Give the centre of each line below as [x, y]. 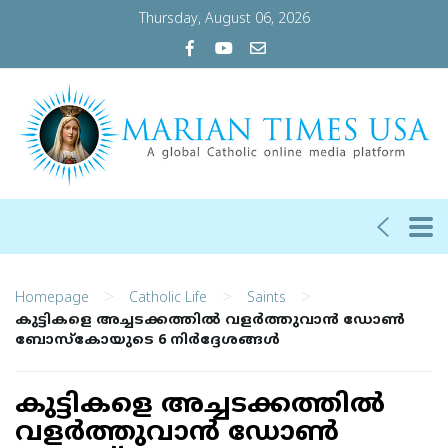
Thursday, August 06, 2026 [224, 19]
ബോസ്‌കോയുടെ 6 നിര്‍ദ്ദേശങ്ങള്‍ [147, 340]
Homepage [52, 298]
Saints [266, 298]
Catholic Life [168, 298]
